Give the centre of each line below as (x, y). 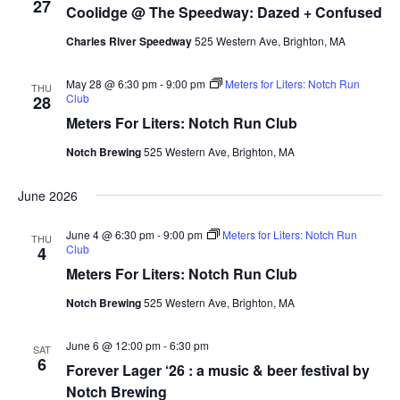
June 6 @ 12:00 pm (113, 346)
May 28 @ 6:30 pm (111, 84)
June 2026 (47, 196)
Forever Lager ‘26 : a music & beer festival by (217, 371)
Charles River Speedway (130, 42)
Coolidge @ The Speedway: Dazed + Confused (224, 12)
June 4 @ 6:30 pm (110, 235)
